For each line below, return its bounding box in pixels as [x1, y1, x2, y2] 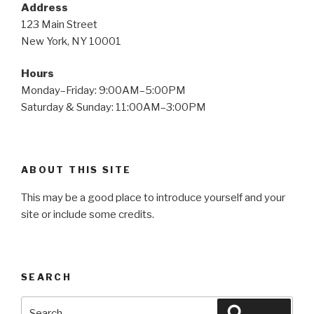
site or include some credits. [21, 208, 154, 221]
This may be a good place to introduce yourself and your [21, 191, 285, 205]
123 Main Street [21, 18, 97, 31]
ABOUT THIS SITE [21, 163, 132, 175]
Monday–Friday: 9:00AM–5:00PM [21, 84, 186, 97]
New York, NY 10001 [21, 34, 121, 48]
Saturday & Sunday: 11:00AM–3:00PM [21, 101, 206, 114]
